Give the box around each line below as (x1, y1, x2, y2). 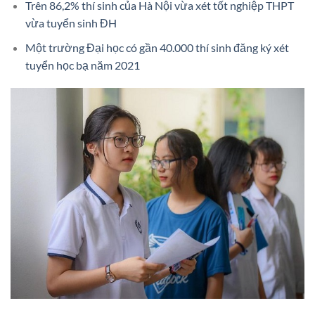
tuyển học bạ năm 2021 (25, 58, 140, 72)
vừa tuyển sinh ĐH (25, 15, 117, 30)
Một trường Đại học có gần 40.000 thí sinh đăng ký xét (25, 40, 289, 54)
